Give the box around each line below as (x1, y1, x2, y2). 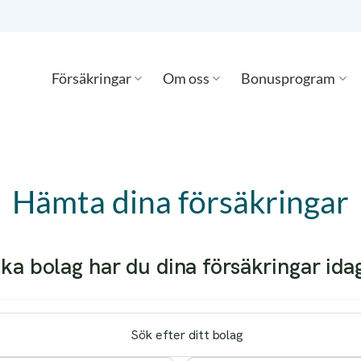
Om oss (163, 69, 210, 87)
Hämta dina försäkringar (12, 182, 349, 220)
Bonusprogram (241, 69, 336, 87)
